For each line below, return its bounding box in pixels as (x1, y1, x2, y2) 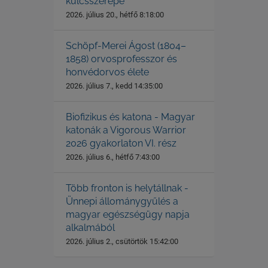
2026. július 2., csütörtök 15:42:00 (65, 237, 178, 246)
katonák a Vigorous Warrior (65, 124, 186, 136)
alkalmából (65, 222, 115, 233)
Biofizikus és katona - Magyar (65, 111, 195, 123)
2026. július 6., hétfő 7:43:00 (65, 153, 160, 162)
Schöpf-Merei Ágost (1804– (65, 40, 186, 51)
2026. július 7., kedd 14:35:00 (65, 81, 163, 90)
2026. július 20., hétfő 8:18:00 (65, 10, 164, 19)
